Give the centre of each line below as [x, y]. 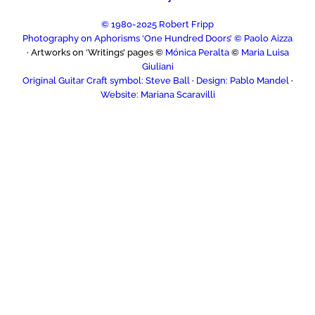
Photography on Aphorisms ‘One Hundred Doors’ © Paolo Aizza [157, 39]
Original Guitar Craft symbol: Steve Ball [106, 81]
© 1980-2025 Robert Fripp [157, 25]
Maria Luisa [265, 53]
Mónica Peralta [197, 53]
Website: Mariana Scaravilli [157, 95]
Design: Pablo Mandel [242, 81]
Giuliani [157, 67]
